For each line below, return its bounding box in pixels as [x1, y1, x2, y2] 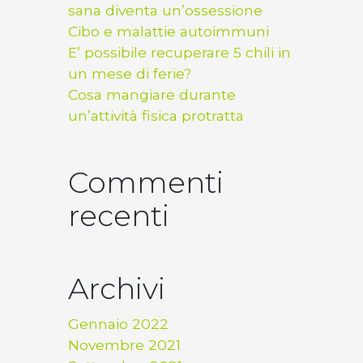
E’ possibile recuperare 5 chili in [68, 44, 291, 62]
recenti [68, 198, 169, 234]
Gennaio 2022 [68, 315, 169, 333]
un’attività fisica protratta [68, 107, 244, 125]
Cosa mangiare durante [68, 86, 236, 104]
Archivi [68, 271, 165, 307]
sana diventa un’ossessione [68, 2, 263, 19]
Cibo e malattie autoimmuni [68, 23, 269, 41]
